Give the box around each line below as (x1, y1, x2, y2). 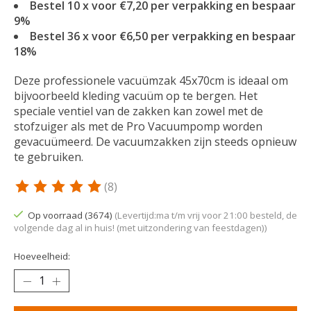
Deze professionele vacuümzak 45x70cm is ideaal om (14, 72, 288, 88)
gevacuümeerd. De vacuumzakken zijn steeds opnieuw (14, 133, 296, 149)
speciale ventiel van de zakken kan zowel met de (14, 103, 263, 119)
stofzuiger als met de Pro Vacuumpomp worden (14, 118, 262, 134)
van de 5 (196, 186, 242, 202)
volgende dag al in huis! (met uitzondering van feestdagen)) (14, 221, 267, 234)
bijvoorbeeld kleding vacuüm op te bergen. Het (14, 87, 258, 103)
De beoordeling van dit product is (14, 186, 190, 202)
